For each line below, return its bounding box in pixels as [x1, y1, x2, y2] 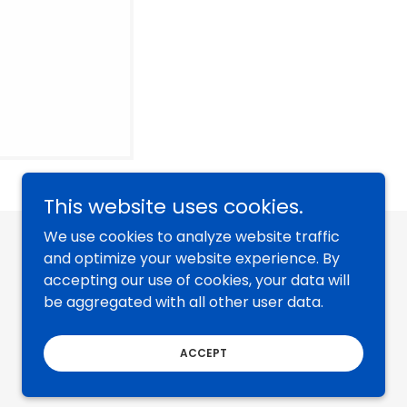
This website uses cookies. [44, 193, 303, 221]
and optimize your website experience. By [44, 248, 340, 269]
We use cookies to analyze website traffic [44, 226, 340, 247]
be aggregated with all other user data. [44, 292, 323, 313]
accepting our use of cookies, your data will [44, 270, 350, 291]
